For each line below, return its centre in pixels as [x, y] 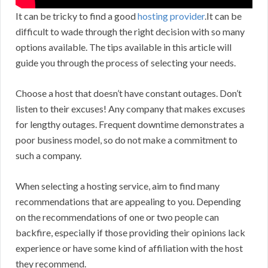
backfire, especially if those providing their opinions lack [130, 233]
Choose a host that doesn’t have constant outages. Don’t [129, 93]
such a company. [48, 156]
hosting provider [171, 16]
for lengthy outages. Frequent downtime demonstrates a [130, 124]
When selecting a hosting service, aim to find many [118, 186]
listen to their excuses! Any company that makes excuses [130, 109]
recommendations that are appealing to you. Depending [128, 202]
